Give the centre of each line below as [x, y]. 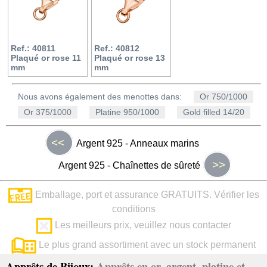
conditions [133, 209]
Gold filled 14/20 [214, 112]
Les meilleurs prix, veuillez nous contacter [142, 225]
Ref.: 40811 [33, 48]
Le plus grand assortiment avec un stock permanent [146, 245]
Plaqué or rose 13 [130, 58]
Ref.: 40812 [117, 48]
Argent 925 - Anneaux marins [138, 143]
